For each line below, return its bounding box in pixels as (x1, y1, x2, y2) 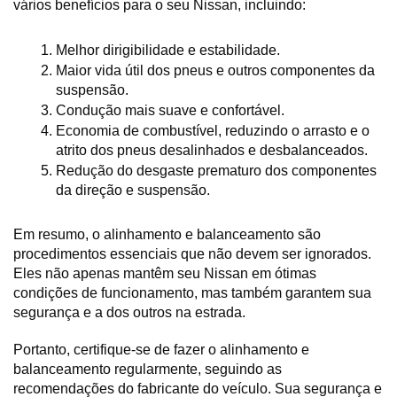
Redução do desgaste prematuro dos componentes (56, 163, 377, 179)
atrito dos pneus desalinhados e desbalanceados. (56, 143, 368, 159)
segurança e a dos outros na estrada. (13, 305, 249, 321)
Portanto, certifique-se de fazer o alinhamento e (13, 342, 309, 358)
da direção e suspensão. (56, 183, 210, 198)
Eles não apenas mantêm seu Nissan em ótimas (13, 266, 316, 282)
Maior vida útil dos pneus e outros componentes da (56, 63, 375, 79)
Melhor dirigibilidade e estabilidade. (56, 43, 280, 58)
